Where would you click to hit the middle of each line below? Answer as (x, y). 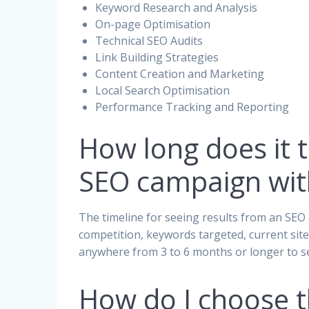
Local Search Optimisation (163, 90)
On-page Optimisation (153, 24)
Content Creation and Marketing (180, 73)
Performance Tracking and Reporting (192, 107)
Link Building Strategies (157, 57)
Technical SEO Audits (149, 40)
